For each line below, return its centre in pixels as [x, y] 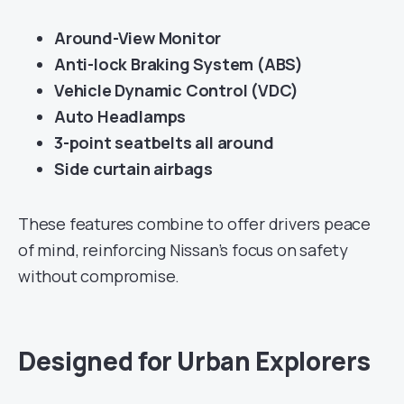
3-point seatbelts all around [164, 143]
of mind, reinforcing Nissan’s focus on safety [183, 250]
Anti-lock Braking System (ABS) [179, 64]
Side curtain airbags [133, 169]
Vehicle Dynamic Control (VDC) [177, 91]
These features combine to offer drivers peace [194, 224]
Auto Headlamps [120, 117]
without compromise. [99, 276]
